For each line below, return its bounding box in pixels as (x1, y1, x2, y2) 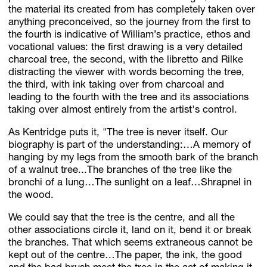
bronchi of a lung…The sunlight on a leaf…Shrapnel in (8, 178, 252, 189)
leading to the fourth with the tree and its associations (8, 93, 249, 104)
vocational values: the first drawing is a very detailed (8, 43, 243, 54)
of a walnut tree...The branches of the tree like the (8, 166, 232, 176)
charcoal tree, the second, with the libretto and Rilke (8, 55, 244, 66)
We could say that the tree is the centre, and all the (8, 213, 235, 223)
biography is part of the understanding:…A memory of (8, 141, 252, 151)
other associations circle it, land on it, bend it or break (8, 225, 252, 236)
